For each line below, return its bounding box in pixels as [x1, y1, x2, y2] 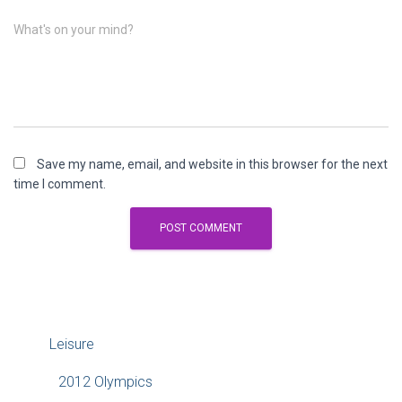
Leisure [49, 336, 94, 353]
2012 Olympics [58, 373, 153, 390]
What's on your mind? [13, 22, 134, 37]
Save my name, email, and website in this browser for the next [37, 157, 388, 171]
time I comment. [13, 177, 106, 191]
